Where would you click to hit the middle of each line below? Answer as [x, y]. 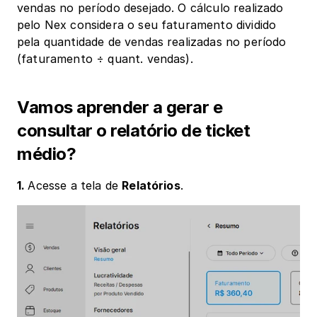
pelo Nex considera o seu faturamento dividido [147, 25]
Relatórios [151, 185]
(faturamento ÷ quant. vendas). [105, 59]
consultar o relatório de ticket [134, 131]
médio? [47, 154]
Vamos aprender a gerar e [120, 107]
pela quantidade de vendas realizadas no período [152, 42]
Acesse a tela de [75, 185]
